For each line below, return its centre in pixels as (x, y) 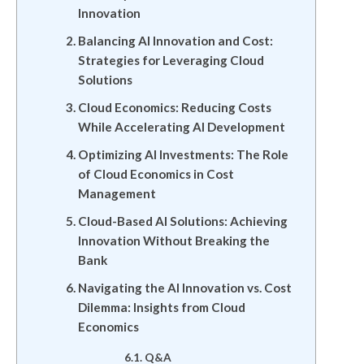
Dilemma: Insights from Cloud (161, 307)
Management (117, 193)
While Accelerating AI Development (181, 127)
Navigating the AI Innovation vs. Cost (184, 288)
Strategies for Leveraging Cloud (171, 60)
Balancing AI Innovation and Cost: (175, 41)
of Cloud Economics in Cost (156, 174)
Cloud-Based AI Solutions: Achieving (182, 221)
